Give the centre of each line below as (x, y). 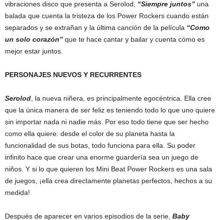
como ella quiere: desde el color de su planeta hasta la (90, 133)
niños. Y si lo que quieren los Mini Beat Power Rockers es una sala (109, 169)
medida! (17, 192)
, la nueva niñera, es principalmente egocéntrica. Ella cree (121, 98)
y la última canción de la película (135, 27)
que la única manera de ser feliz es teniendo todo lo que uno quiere (110, 110)
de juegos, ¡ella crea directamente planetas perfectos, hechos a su (109, 180)
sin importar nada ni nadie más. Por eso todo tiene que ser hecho (107, 122)
